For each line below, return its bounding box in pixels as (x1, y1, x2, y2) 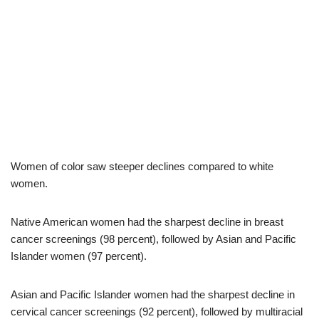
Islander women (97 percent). (11, 250, 147, 262)
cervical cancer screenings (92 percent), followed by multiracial (11, 305, 303, 318)
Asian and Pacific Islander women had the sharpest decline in (11, 288, 295, 300)
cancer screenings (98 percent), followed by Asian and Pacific (11, 233, 296, 245)
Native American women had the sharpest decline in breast (11, 216, 283, 228)
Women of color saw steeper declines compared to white (11, 160, 273, 172)
